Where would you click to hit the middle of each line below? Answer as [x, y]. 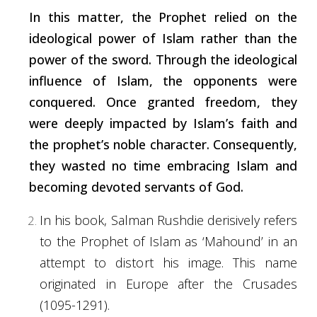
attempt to [78, 263]
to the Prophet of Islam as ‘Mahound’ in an [168, 242]
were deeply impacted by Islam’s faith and [163, 123]
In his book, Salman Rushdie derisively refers [168, 220]
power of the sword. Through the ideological [163, 60]
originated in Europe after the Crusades [168, 284]
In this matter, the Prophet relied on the [163, 17]
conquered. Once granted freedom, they [163, 102]
